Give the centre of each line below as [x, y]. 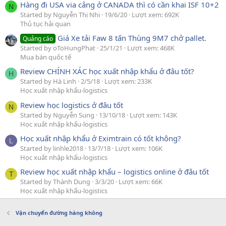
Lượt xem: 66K [140, 182]
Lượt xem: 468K [151, 48]
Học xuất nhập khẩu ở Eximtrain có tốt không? [101, 138]
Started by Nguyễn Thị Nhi [60, 14]
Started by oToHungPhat [58, 48]
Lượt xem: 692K [155, 14]
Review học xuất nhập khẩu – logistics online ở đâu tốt [115, 172]
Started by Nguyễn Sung [57, 115]
